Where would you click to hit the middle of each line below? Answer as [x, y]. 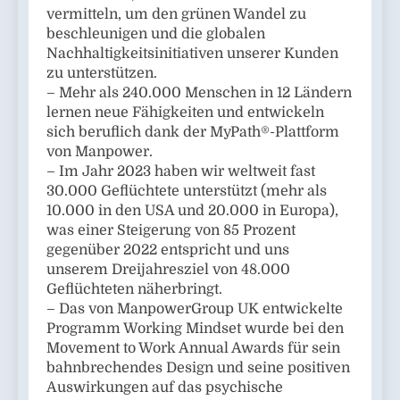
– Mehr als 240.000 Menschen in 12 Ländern [199, 92]
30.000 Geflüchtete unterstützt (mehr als [187, 191]
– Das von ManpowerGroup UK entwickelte [195, 308]
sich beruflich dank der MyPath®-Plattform [193, 132]
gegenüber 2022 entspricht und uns [168, 250]
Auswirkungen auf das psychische [165, 387]
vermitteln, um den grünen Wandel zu [176, 14]
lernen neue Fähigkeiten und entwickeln [185, 112]
